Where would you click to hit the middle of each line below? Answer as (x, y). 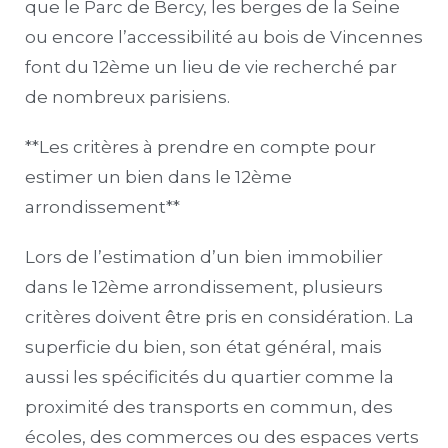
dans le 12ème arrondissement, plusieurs (204, 286)
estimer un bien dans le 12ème (158, 176)
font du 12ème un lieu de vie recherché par (211, 66)
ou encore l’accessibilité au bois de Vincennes (224, 36)
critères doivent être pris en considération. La (219, 316)
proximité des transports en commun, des (209, 406)
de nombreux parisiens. (127, 96)
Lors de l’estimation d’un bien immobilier (204, 256)
